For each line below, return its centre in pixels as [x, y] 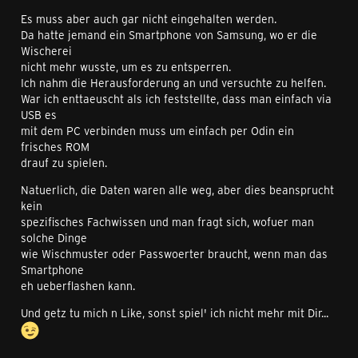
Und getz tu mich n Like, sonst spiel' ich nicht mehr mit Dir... [175, 313]
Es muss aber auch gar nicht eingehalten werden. [149, 19]
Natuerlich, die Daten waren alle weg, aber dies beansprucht [177, 190]
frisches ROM [55, 147]
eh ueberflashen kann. [78, 286]
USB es [39, 115]
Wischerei [46, 51]
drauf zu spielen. [64, 163]
